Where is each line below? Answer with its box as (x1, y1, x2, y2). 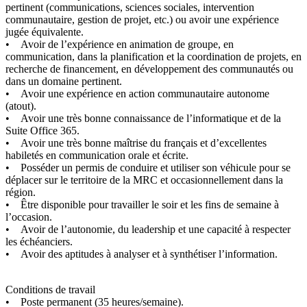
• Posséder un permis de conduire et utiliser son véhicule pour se (5, 161, 291, 173)
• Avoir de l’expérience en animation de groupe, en (5, 38, 234, 50)
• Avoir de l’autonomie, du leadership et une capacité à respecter (5, 223, 291, 235)
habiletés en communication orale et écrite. (5, 149, 188, 161)
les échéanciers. (5, 235, 73, 247)
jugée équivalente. (5, 25, 84, 38)
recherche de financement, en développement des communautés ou (5, 62, 293, 75)
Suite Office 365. (5, 124, 79, 136)
